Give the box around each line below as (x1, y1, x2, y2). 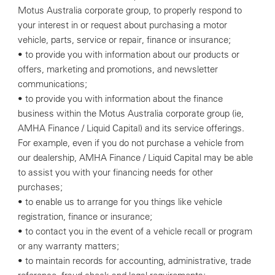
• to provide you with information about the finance (17, 93, 223, 104)
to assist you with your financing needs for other (17, 166, 213, 178)
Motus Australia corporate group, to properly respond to (17, 4, 242, 16)
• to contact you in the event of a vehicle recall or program (17, 225, 252, 237)
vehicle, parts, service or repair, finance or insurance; (17, 34, 231, 45)
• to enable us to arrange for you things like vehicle (17, 196, 222, 207)
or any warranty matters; (17, 240, 119, 252)
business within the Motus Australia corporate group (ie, (17, 107, 244, 119)
